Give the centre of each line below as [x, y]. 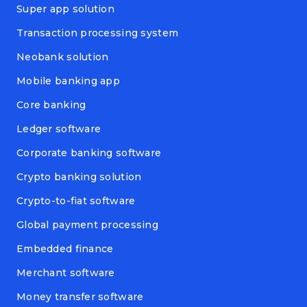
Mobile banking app [69, 81]
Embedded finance [65, 249]
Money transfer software [80, 297]
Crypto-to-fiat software [76, 201]
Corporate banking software [89, 153]
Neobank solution [63, 57]
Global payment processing [87, 225]
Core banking [51, 105]
